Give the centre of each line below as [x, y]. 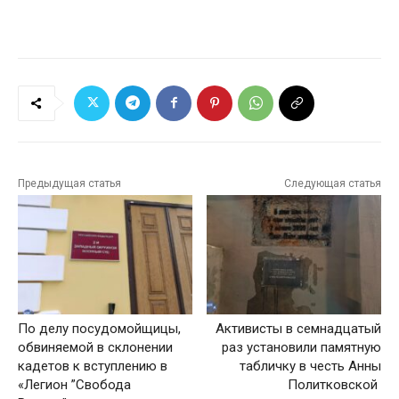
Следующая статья [332, 183]
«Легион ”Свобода [74, 385]
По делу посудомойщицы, [99, 329]
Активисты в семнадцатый [298, 329]
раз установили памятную [301, 348]
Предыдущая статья [69, 183]
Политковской [334, 385]
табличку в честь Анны [310, 366]
